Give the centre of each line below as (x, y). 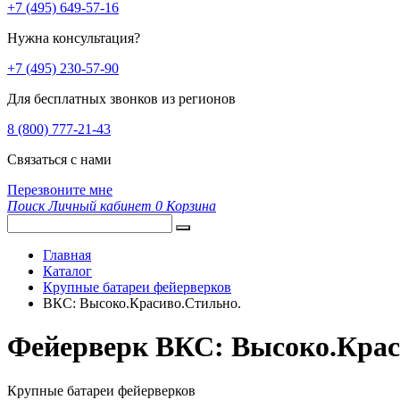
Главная (67, 255)
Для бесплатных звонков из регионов (121, 99)
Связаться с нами (59, 159)
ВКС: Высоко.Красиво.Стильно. (142, 303)
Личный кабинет (100, 206)
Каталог (67, 271)
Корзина (191, 206)
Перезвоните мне (60, 190)
